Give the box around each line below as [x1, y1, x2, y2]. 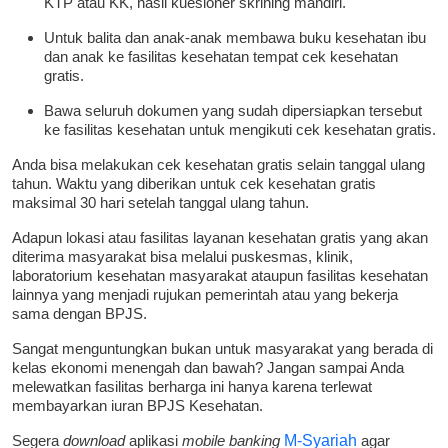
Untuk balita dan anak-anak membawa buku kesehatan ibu [44, 29, 426, 47]
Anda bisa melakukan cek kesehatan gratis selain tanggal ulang [12, 156, 425, 174]
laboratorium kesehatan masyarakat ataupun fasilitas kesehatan [12, 267, 428, 285]
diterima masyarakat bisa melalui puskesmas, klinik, [12, 248, 353, 266]
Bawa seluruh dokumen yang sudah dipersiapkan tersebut [44, 102, 422, 120]
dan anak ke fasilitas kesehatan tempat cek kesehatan [44, 48, 398, 66]
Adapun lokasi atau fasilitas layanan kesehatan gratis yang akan [12, 229, 428, 247]
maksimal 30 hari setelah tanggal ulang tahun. [12, 194, 309, 212]
